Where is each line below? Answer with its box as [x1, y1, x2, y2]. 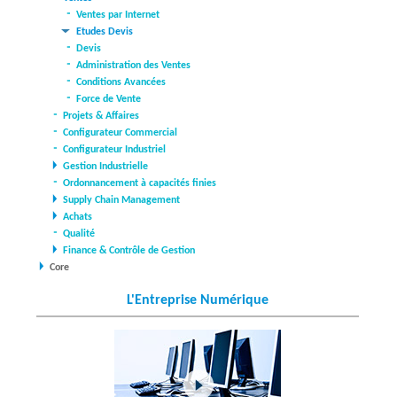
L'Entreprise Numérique [127, 293, 269, 308]
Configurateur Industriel [63, 144, 166, 156]
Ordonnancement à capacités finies [63, 178, 216, 190]
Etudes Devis [76, 27, 133, 38]
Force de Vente [76, 94, 141, 105]
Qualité [63, 229, 95, 240]
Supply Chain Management [63, 195, 180, 206]
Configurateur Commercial [63, 128, 177, 139]
